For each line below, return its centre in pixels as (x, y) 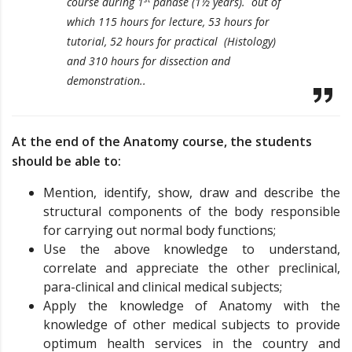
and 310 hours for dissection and (148, 61)
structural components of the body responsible (192, 211)
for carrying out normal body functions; (159, 230)
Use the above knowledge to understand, (192, 249)
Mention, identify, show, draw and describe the (192, 192)
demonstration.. (106, 81)
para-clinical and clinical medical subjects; (163, 287)
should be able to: (66, 161)
